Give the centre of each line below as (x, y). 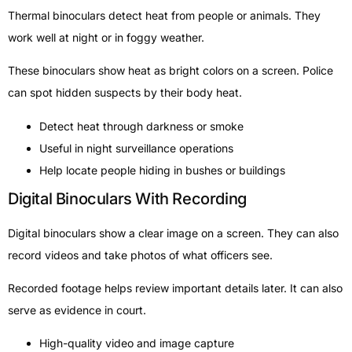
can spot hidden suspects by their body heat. (125, 93)
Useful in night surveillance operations (136, 148)
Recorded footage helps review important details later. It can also (175, 288)
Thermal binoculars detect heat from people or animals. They (164, 15)
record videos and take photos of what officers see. (140, 255)
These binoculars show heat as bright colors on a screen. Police (170, 71)
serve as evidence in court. (77, 310)
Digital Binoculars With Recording (127, 198)
